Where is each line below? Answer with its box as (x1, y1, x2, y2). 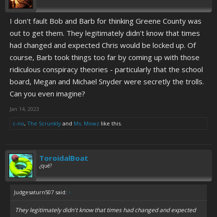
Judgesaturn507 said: (14, 188, 68, 196)
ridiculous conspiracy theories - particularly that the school (10, 64, 203, 74)
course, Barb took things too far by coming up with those (10, 52, 200, 62)
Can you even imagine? (10, 89, 85, 98)
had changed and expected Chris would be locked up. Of (10, 40, 196, 50)
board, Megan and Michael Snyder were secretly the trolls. (10, 77, 204, 86)
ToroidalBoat (39, 153, 88, 163)
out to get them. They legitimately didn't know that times (10, 28, 200, 38)
